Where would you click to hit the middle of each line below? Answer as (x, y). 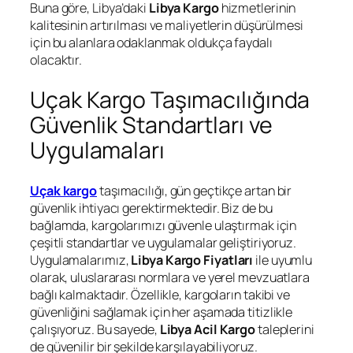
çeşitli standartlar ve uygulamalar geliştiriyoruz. (163, 242)
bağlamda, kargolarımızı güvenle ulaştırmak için (163, 225)
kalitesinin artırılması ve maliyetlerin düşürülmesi (167, 26)
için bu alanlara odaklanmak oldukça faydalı (151, 43)
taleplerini (285, 329)
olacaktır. (56, 60)
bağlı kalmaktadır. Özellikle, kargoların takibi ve (160, 294)
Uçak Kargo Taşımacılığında (170, 100)
